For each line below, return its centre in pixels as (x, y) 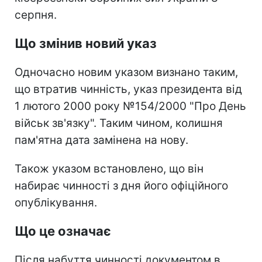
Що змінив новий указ (86, 43)
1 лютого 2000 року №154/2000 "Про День (130, 106)
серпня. (36, 15)
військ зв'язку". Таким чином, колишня (119, 123)
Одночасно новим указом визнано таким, (126, 72)
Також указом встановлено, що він (109, 168)
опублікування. (56, 202)
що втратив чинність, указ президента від (128, 89)
